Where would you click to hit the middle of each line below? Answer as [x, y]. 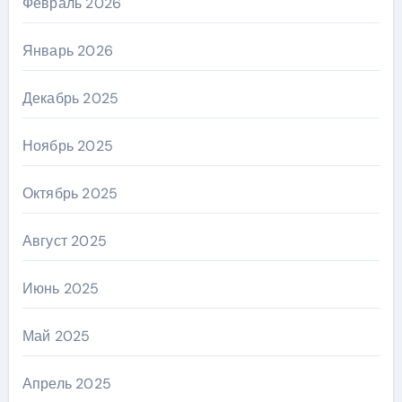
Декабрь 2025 [70, 99]
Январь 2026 [67, 51]
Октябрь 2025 [70, 194]
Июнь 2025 [61, 289]
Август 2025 [64, 241]
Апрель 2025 [66, 384]
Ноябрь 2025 [67, 146]
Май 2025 [56, 336]
